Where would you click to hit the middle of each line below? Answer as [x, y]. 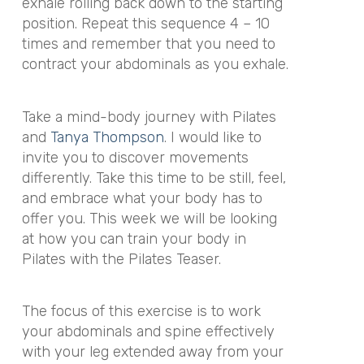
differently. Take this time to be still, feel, [154, 178]
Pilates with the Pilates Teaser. [121, 259]
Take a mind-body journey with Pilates [149, 117]
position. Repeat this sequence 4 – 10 [145, 24]
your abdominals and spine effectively [148, 331]
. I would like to [212, 137]
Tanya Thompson [105, 137]
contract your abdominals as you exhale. [155, 64]
